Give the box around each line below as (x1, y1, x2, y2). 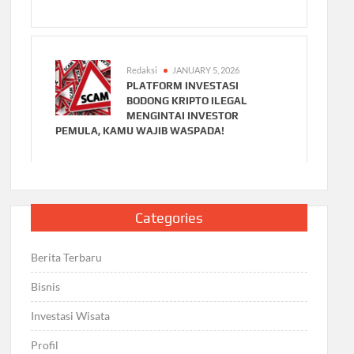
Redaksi (126, 65, 158, 76)
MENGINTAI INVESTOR (126, 110, 239, 122)
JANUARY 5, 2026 (172, 65, 240, 76)
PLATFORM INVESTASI (126, 80, 239, 92)
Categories (134, 209, 203, 226)
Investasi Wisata (31, 309, 111, 322)
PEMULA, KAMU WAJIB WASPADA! (55, 125, 225, 137)
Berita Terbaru (31, 250, 103, 264)
